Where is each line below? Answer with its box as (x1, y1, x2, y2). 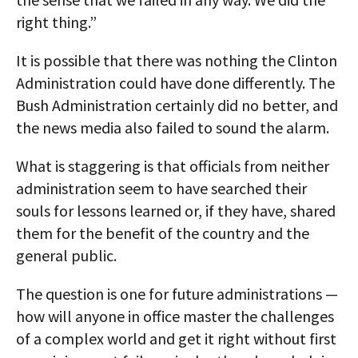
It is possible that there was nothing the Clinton (16, 50, 337, 71)
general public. (16, 245, 117, 266)
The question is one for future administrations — (16, 284, 338, 304)
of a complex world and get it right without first (16, 328, 336, 349)
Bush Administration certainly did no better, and (16, 95, 338, 116)
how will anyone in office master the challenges (16, 306, 334, 327)
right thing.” (16, 12, 97, 33)
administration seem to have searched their (16, 178, 307, 199)
